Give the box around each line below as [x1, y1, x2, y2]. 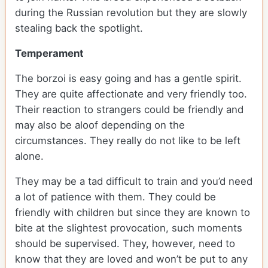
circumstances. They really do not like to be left [15, 135, 240, 147]
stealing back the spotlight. [15, 22, 143, 35]
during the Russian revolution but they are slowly [15, 7, 247, 19]
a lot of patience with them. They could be [15, 191, 216, 203]
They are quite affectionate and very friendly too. [15, 88, 247, 100]
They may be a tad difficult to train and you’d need [15, 175, 252, 188]
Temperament [15, 47, 84, 60]
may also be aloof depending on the [15, 119, 185, 132]
